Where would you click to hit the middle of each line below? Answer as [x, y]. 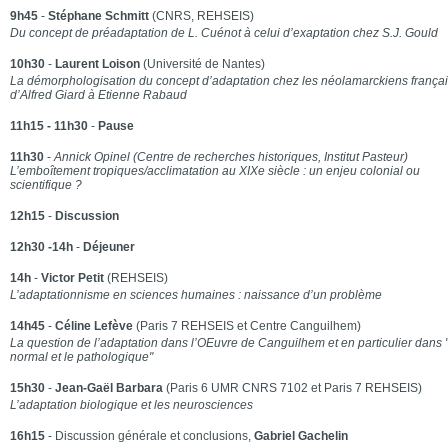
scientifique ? [45, 185]
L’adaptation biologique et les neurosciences [131, 405]
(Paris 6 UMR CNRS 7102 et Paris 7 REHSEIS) [292, 388]
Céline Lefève [93, 326]
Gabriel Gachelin [300, 436]
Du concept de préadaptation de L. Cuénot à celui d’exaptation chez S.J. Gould [223, 33]
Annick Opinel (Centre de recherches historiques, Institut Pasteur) [230, 157]
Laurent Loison [95, 64]
